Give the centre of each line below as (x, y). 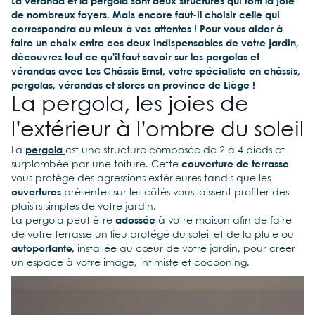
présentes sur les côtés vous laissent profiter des (175, 193)
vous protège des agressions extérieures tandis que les (141, 179)
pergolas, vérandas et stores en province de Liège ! (133, 86)
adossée (135, 221)
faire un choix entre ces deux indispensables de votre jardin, (155, 44)
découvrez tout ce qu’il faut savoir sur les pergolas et (135, 58)
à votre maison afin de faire (224, 221)
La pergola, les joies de (130, 105)
